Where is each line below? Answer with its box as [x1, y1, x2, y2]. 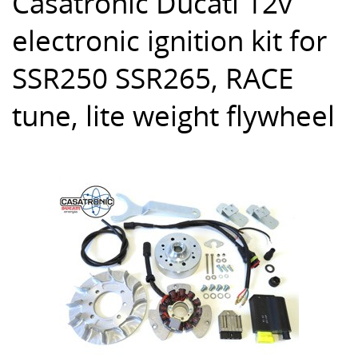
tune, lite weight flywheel [12, 97, 335, 134]
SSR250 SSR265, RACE [12, 59, 293, 97]
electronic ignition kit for [12, 22, 327, 59]
